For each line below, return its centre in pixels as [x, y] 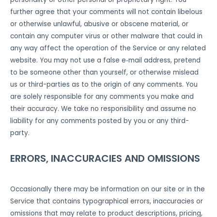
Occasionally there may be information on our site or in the [108, 189]
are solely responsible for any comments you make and [102, 97]
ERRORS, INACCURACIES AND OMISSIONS [105, 158]
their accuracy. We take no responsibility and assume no [103, 109]
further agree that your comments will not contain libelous [107, 12]
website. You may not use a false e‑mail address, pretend [106, 61]
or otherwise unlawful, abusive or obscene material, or [100, 24]
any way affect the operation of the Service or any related [108, 48]
